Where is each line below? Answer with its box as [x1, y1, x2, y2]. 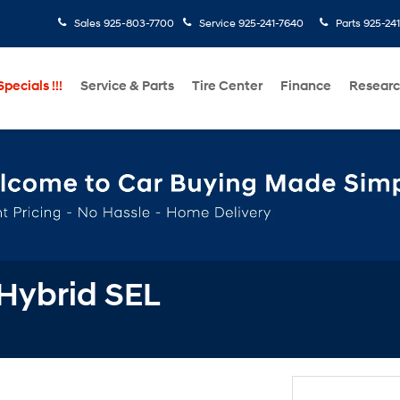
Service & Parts [80, 78, 174, 95]
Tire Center [192, 78, 262, 95]
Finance [280, 78, 331, 95]
